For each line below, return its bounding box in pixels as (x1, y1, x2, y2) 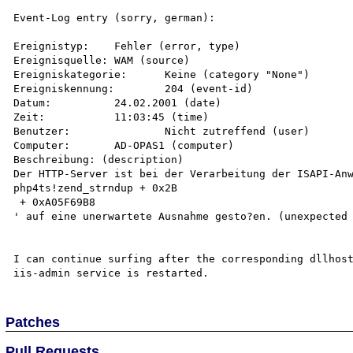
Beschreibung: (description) (13, 153, 184, 165)
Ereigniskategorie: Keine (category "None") (13, 68, 128, 80)
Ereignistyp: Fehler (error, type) (13, 39, 90, 52)
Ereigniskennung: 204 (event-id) (13, 82, 115, 95)
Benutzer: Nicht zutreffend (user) (13, 124, 71, 137)
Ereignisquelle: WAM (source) (13, 54, 109, 66)
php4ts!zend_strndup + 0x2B (13, 181, 178, 194)
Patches (6, 314, 61, 330)
